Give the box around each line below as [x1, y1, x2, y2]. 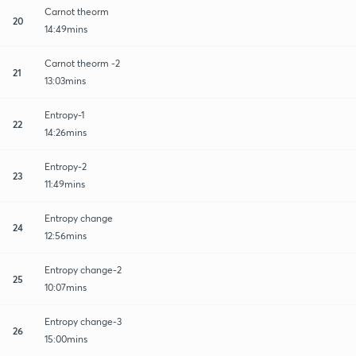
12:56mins [44, 229, 87, 242]
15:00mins [44, 332, 87, 345]
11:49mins [44, 177, 85, 190]
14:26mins [44, 126, 87, 138]
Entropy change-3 [44, 315, 122, 327]
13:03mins [44, 74, 86, 87]
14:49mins [44, 22, 87, 35]
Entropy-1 [44, 108, 85, 121]
